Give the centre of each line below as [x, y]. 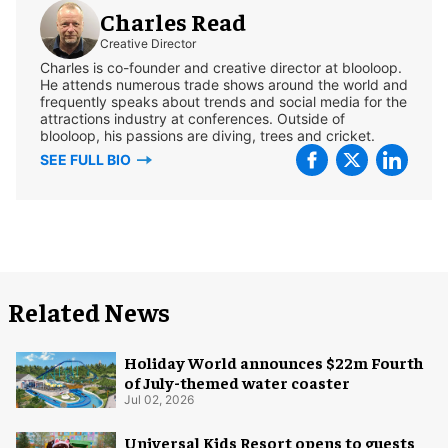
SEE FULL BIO [87, 159]
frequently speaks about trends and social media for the [223, 101]
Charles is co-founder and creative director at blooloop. [221, 67]
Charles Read [173, 21]
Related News [89, 311]
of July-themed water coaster [237, 381]
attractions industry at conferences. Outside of [192, 118]
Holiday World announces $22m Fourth [273, 361]
